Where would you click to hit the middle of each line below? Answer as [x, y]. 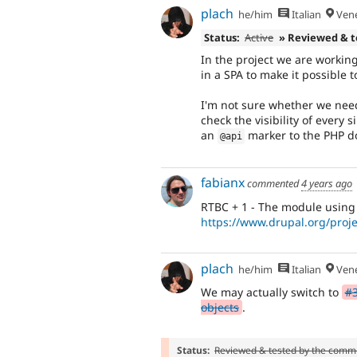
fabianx [223, 183]
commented [273, 184]
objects [220, 308]
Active [259, 38]
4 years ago [327, 184]
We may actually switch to [271, 292]
